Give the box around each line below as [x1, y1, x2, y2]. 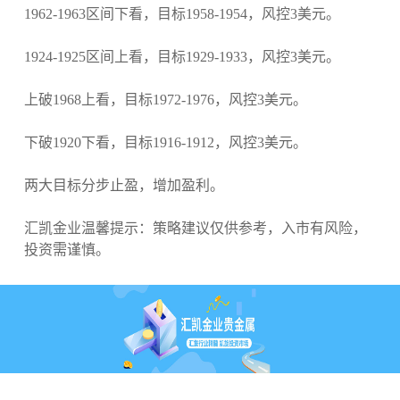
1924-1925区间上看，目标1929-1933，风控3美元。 [23, 49, 340, 65]
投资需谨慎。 [23, 242, 110, 258]
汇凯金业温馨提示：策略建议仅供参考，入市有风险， [23, 221, 367, 237]
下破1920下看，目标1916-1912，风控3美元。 [23, 135, 307, 151]
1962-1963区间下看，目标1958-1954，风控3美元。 [23, 6, 340, 22]
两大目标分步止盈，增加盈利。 [23, 178, 224, 194]
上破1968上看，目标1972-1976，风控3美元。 [23, 92, 307, 108]
